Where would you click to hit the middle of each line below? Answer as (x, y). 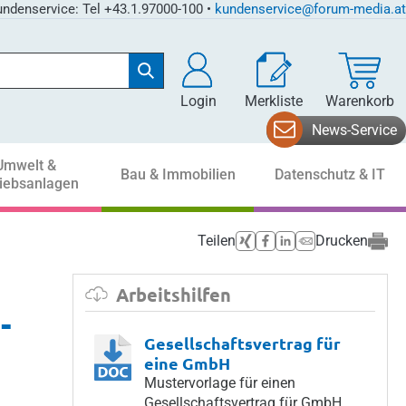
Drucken (342, 241)
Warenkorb (360, 101)
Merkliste (273, 101)
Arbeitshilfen (173, 295)
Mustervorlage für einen (219, 383)
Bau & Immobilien (178, 174)
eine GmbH (187, 363)
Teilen (217, 241)
